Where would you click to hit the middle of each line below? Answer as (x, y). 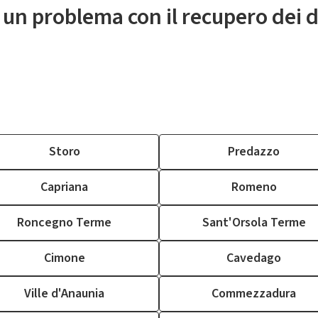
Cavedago (254, 258)
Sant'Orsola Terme (254, 223)
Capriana (64, 187)
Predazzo (254, 152)
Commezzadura (254, 294)
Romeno (254, 187)
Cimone (64, 258)
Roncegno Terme (64, 223)
